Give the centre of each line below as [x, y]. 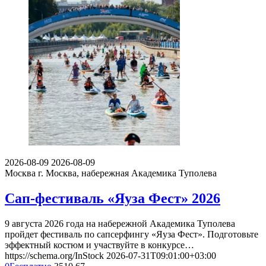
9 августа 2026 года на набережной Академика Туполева [120, 223]
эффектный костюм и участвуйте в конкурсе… [99, 245]
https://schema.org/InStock [54, 255]
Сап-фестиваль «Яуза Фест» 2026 [113, 198]
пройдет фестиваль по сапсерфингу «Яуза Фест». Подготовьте [132, 234]
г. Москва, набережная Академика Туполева [127, 173]
